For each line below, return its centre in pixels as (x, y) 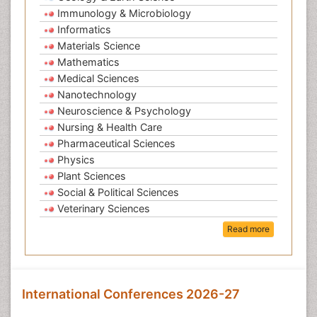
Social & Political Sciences (118, 192)
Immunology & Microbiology (124, 13)
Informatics (84, 30)
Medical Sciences (98, 79)
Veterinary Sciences (104, 209)
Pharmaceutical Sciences (116, 144)
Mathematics (88, 62)
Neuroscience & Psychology (124, 111)
